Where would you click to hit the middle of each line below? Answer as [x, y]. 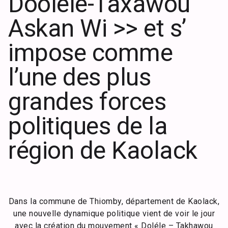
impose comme [90, 53]
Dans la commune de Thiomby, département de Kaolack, [114, 201]
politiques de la [88, 126]
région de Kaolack [103, 150]
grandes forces [87, 102]
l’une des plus [79, 77]
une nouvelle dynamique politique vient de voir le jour [114, 213]
